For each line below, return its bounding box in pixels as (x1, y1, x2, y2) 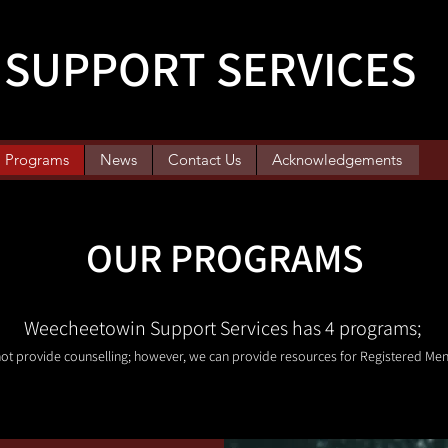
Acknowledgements (272, 150, 402, 169)
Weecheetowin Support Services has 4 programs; (24, 315, 426, 341)
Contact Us (168, 150, 241, 169)
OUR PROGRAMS (86, 231, 364, 283)
